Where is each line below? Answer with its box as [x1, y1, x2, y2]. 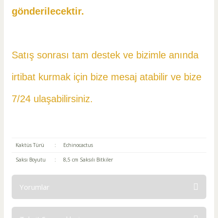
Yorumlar [19, 182, 50, 192]
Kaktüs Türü [15, 142, 44, 148]
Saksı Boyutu [15, 156, 46, 163]
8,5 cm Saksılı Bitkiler [63, 156, 113, 163]
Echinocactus [63, 142, 93, 148]
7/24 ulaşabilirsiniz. [12, 93, 93, 104]
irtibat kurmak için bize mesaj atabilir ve [12, 72, 181, 82]
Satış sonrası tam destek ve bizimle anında [12, 50, 199, 60]
